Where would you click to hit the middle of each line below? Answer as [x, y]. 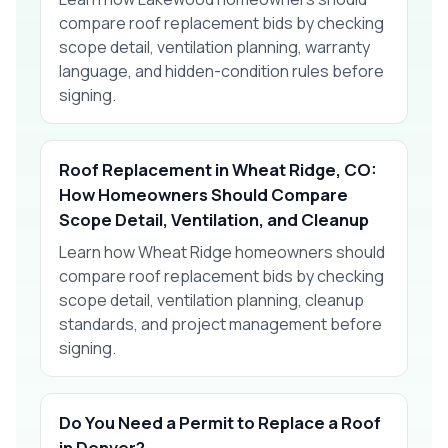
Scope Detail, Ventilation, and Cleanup [214, 219]
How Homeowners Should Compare [203, 194]
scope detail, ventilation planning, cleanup [211, 299]
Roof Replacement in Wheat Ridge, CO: [218, 169]
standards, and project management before [220, 323]
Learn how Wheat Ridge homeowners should [222, 251]
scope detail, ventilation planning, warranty [214, 46]
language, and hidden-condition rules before [221, 70]
